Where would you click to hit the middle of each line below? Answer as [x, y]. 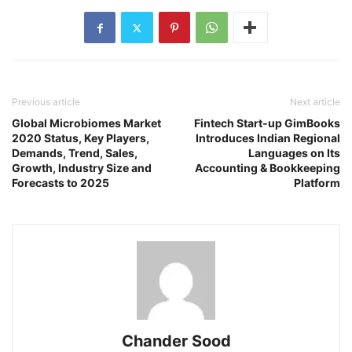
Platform [317, 183]
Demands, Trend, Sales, [75, 153]
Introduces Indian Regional [268, 138]
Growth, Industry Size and [82, 168]
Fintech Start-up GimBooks [267, 123]
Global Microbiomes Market [86, 123]
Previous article [46, 102]
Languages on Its [294, 153]
